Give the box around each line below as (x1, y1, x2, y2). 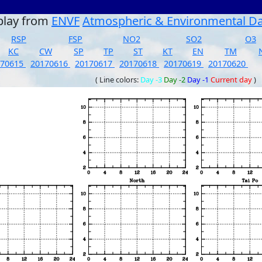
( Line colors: (95, 74, 140, 85)
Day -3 (140, 74, 162, 85)
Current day (211, 74, 252, 85)
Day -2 (164, 74, 185, 85)
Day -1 (187, 74, 209, 85)
